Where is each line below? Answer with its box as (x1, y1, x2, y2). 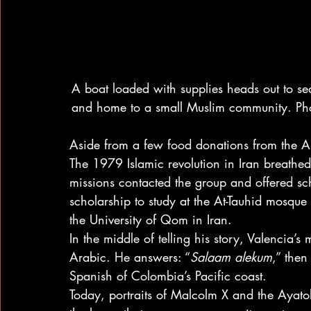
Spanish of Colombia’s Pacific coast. (69, 267, 267, 284)
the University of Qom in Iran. (69, 211, 232, 228)
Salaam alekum (190, 249, 272, 265)
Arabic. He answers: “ (69, 249, 190, 265)
